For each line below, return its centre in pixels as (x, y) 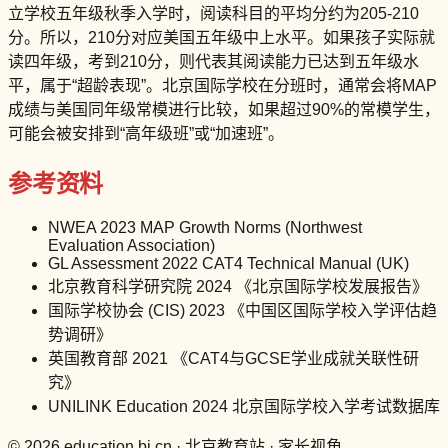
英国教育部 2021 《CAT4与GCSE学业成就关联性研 (233, 358)
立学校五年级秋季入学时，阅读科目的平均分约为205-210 (213, 13)
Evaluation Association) (131, 245)
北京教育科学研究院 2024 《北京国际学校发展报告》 (238, 286)
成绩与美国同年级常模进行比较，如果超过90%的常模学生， (224, 109)
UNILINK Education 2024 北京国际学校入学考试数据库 (244, 406)
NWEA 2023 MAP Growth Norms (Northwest (205, 227)
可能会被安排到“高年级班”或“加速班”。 (146, 133)
